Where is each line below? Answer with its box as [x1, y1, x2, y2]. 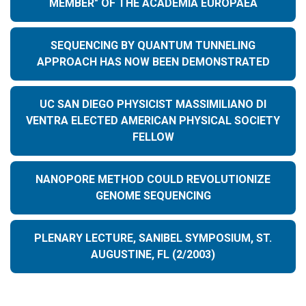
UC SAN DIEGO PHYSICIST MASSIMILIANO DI [40, 97, 266, 111]
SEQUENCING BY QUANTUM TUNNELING [51, 38, 255, 52]
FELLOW [132, 130, 174, 143]
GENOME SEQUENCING [95, 189, 211, 202]
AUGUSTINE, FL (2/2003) [91, 247, 215, 261]
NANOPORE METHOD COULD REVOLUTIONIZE [36, 172, 270, 186]
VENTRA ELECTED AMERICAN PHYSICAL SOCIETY [26, 113, 280, 127]
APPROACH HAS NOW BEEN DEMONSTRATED [36, 55, 270, 68]
